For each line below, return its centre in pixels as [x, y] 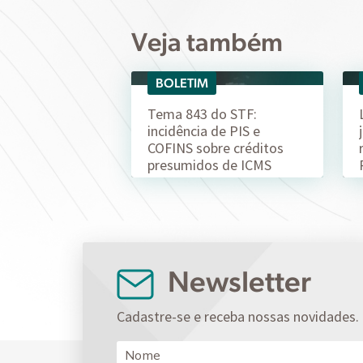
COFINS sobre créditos [215, 147]
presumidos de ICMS [209, 164]
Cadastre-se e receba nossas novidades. [238, 316]
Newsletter [237, 281]
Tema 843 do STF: [202, 113]
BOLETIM [181, 83]
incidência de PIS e [203, 130]
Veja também [207, 41]
